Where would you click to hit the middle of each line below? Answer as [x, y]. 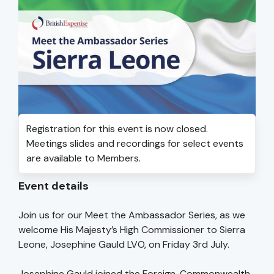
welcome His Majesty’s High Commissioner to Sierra [132, 230]
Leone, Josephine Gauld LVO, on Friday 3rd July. [124, 245]
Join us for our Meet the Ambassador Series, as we [132, 215]
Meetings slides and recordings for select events [135, 144]
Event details [54, 186]
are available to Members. [83, 158]
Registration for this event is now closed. [117, 129]
